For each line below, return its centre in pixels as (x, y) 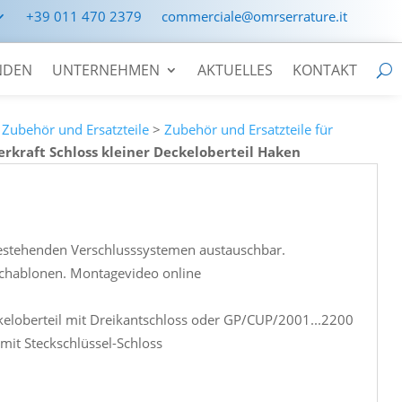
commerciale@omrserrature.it (254, 16)
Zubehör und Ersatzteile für (249, 129)
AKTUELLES (235, 70)
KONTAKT (325, 70)
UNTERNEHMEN (106, 70)
